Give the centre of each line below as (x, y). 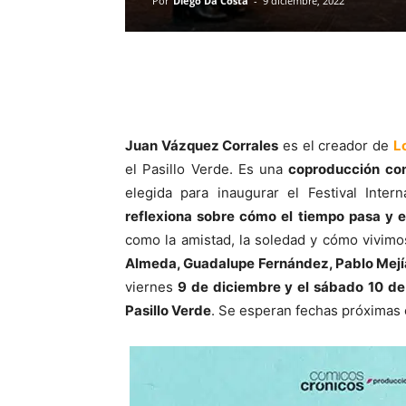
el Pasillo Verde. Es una (207, 169)
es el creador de (336, 146)
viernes (149, 287)
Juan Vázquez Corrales (202, 146)
